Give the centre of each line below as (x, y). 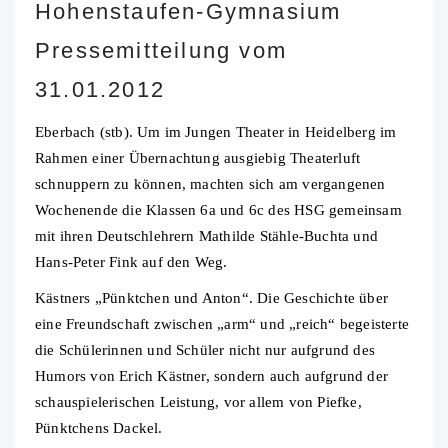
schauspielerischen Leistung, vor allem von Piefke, (198, 402)
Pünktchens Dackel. (99, 428)
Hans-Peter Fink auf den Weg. (131, 262)
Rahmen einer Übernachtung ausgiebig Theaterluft (198, 158)
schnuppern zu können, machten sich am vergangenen (210, 184)
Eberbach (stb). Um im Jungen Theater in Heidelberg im (216, 132)
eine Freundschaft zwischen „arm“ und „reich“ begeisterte (222, 324)
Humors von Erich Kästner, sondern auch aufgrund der (211, 376)
